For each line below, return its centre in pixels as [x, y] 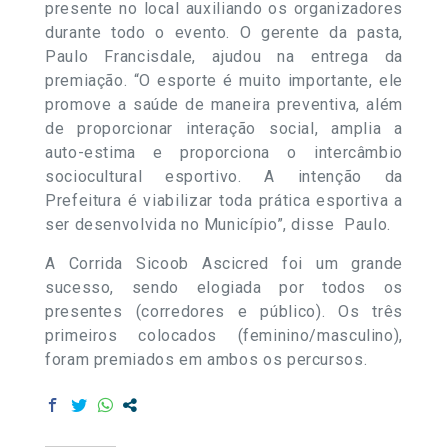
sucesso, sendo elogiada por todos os [224, 287]
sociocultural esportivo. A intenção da [224, 176]
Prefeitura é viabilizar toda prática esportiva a [224, 200]
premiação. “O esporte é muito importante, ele [224, 80]
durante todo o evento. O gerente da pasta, [224, 32]
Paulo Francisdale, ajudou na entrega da [224, 56]
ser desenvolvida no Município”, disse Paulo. [218, 224]
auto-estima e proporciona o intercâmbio [224, 152]
